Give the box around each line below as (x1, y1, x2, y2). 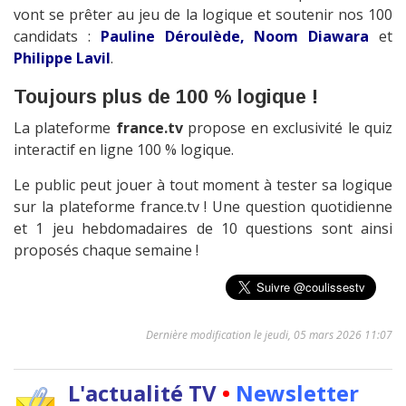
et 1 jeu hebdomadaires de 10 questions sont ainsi (14, 218, 392, 239)
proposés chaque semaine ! (14, 240, 198, 261)
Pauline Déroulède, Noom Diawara (100, 26, 370, 47)
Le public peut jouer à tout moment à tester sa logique (14, 175, 392, 196)
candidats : (14, 26, 101, 47)
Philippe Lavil (14, 48, 111, 69)
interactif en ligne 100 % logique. (14, 140, 234, 160)
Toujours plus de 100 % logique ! (14, 86, 318, 109)
